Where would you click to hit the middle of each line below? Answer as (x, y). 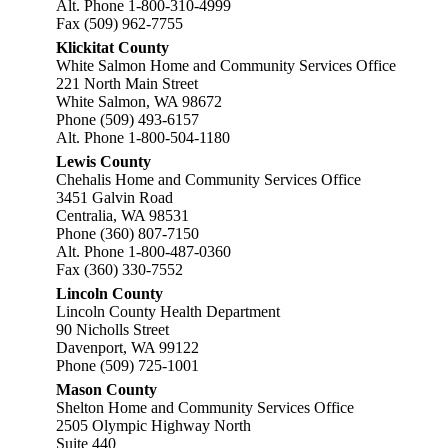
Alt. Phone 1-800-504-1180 (143, 137)
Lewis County (103, 161)
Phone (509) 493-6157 (127, 119)
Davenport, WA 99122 (127, 347)
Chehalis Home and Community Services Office (208, 179)
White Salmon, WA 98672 (139, 101)
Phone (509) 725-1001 (127, 365)
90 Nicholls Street (112, 329)
